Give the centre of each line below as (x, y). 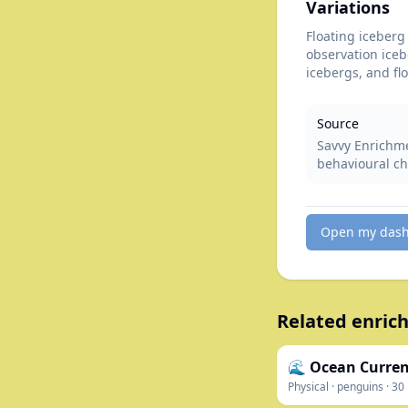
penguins (360, 387)
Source (338, 123)
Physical (308, 387)
